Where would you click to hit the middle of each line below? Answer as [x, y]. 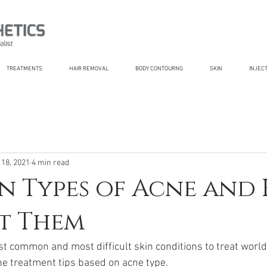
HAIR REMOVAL [89, 69]
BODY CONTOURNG [159, 69]
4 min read [50, 163]
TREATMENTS [24, 69]
